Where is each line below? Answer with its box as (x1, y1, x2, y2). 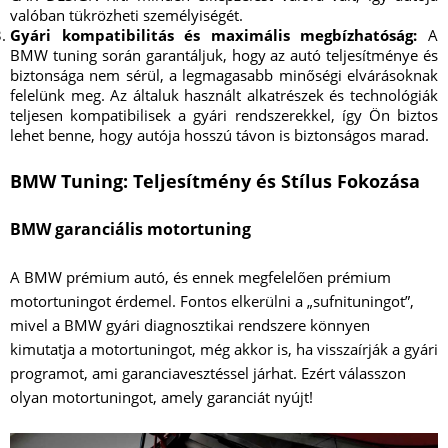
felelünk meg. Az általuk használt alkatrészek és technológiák (10, 85, 438, 106)
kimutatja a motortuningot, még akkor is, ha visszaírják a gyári (10, 339, 438, 360)
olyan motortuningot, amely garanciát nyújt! (10, 387, 313, 408)
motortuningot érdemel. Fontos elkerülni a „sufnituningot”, (10, 291, 414, 312)
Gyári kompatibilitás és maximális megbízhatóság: (10, 25, 418, 46)
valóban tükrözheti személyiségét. (10, 5, 243, 26)
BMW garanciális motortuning (10, 218, 251, 241)
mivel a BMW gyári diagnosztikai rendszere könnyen (10, 315, 370, 336)
